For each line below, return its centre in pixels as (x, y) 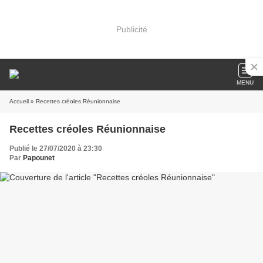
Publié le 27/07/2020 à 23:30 (56, 149)
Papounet (39, 158)
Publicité (131, 29)
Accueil (19, 101)
